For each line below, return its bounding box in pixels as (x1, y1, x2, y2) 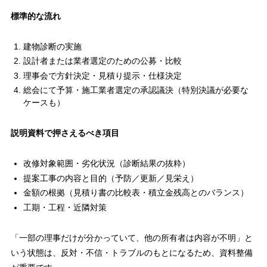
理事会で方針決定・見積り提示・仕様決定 (23, 70, 182, 80)
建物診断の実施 (23, 41, 82, 51)
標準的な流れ (10, 11, 61, 21)
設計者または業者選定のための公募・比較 (23, 56, 182, 66)
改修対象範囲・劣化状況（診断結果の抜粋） (23, 159, 190, 169)
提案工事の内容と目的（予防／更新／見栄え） (23, 173, 198, 183)
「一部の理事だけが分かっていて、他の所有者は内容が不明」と (10, 232, 253, 243)
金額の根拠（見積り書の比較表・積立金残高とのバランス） (23, 188, 249, 198)
